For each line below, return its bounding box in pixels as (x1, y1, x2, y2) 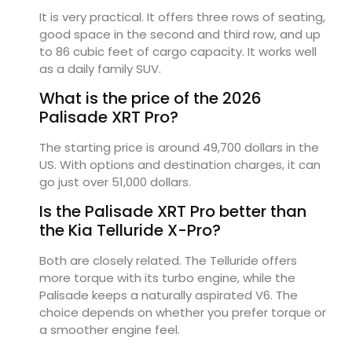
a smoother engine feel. (39, 321, 180, 339)
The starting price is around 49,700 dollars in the (39, 138, 319, 156)
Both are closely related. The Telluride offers (39, 252, 297, 269)
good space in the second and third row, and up (39, 25, 321, 42)
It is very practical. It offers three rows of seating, (39, 8, 325, 25)
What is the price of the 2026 (39, 86, 262, 109)
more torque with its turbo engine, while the (39, 269, 295, 287)
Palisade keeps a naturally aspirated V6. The (39, 287, 298, 304)
